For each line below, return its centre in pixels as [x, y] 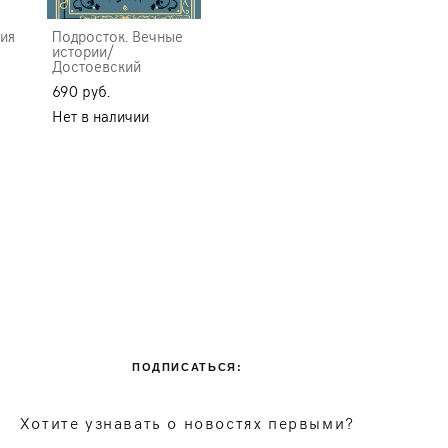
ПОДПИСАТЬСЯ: [187, 367]
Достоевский [96, 66]
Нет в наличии [100, 116]
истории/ [82, 51]
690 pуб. [80, 91]
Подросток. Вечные [117, 36]
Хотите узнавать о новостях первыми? [187, 422]
